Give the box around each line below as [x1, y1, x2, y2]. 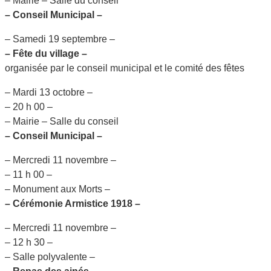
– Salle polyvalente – [5, 251, 95, 262]
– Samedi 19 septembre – [5, 33, 115, 44]
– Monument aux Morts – [5, 183, 110, 194]
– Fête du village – [5, 48, 87, 59]
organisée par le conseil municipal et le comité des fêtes [5, 62, 244, 73]
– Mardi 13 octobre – [5, 87, 93, 97]
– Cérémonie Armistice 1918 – [5, 198, 140, 209]
